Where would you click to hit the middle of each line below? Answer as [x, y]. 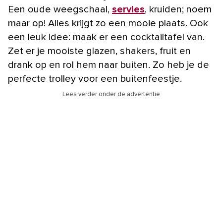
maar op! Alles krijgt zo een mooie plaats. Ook [108, 24]
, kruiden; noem [178, 10]
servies [128, 10]
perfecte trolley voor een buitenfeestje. [95, 79]
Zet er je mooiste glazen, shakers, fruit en [99, 51]
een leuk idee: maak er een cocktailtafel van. [106, 37]
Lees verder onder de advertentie [111, 95]
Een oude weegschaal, [60, 10]
